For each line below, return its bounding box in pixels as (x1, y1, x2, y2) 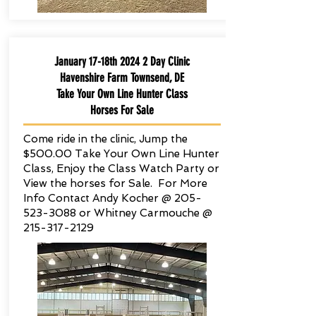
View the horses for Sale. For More (23, 177, 207, 190)
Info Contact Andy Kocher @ (23, 192, 174, 205)
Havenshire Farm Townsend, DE (59, 71, 184, 85)
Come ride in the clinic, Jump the (23, 133, 188, 145)
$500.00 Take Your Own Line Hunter (23, 147, 219, 160)
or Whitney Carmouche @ (75, 207, 212, 219)
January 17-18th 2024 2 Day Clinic (54, 54, 190, 68)
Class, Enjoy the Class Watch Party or (23, 162, 219, 175)
